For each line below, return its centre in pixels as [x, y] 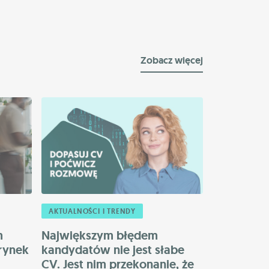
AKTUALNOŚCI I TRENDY [92, 212]
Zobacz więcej [172, 60]
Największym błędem [100, 236]
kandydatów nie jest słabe [113, 250]
